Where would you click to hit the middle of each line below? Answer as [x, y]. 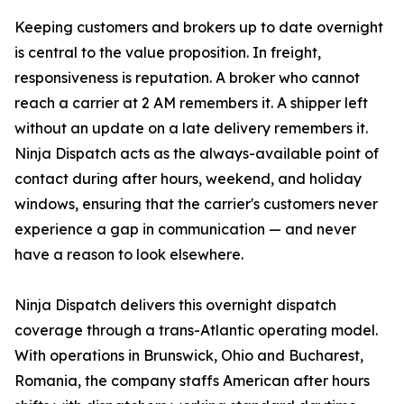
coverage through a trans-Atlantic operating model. [196, 331]
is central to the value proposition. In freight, [168, 53]
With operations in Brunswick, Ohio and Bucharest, [189, 356]
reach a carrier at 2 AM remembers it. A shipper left [191, 103]
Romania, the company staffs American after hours [192, 381]
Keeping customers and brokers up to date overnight [199, 28]
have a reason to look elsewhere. [129, 255]
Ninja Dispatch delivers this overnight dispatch [175, 305]
